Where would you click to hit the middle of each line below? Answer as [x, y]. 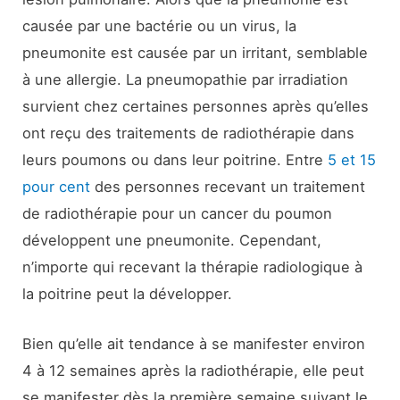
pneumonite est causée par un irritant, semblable [196, 53]
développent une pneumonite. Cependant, [172, 241]
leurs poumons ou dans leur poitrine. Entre [175, 160]
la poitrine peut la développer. [128, 294]
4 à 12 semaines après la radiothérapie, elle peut [194, 371]
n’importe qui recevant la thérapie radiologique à [193, 267]
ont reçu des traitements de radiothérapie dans [189, 133]
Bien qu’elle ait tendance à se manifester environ [194, 344]
